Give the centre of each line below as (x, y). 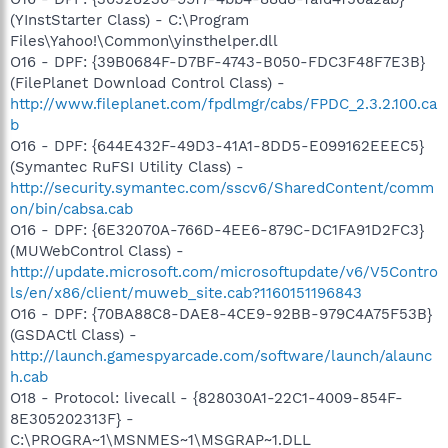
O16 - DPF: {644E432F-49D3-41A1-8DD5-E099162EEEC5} (217, 145)
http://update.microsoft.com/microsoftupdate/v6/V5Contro (224, 271)
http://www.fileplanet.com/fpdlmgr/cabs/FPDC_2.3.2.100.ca (223, 103)
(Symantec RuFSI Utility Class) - (127, 166)
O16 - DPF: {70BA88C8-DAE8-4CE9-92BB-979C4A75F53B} (221, 313)
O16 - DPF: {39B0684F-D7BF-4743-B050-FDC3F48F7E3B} (217, 61)
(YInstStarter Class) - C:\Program (129, 19)
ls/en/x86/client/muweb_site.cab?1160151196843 (186, 292)
